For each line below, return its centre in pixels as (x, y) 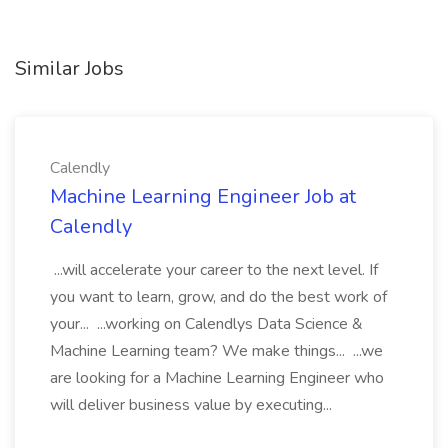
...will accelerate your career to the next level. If (214, 270)
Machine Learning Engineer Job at (203, 196)
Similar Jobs (69, 68)
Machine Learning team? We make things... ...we (216, 351)
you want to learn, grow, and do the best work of (218, 297)
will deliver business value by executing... (193, 405)
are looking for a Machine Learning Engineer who (217, 378)
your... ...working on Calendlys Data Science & (206, 324)
